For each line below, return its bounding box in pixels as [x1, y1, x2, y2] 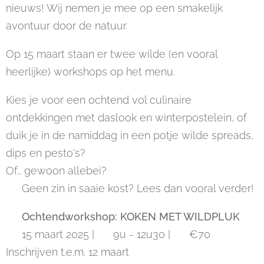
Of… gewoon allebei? [6, 164, 107, 177]
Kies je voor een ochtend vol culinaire [6, 94, 192, 106]
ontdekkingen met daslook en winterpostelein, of [6, 111, 247, 124]
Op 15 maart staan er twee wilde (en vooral [6, 48, 217, 60]
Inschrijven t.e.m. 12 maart [6, 246, 129, 258]
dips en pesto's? [6, 147, 85, 159]
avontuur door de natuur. [6, 19, 127, 32]
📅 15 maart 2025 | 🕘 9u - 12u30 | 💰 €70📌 [6, 228, 223, 240]
